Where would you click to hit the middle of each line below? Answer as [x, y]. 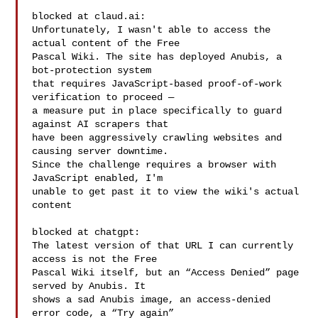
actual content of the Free [106, 43]
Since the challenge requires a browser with [154, 165]
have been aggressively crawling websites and [157, 138]
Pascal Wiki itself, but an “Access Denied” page [166, 273]
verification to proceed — [103, 97]
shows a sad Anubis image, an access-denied [152, 300]
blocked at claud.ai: [89, 16]
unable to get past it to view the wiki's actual [166, 192]
